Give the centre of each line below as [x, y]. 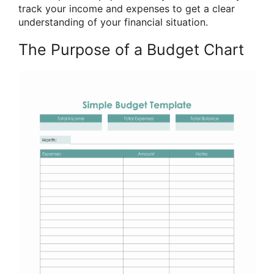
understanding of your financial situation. [113, 22]
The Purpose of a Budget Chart [131, 50]
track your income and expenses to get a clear [127, 9]
